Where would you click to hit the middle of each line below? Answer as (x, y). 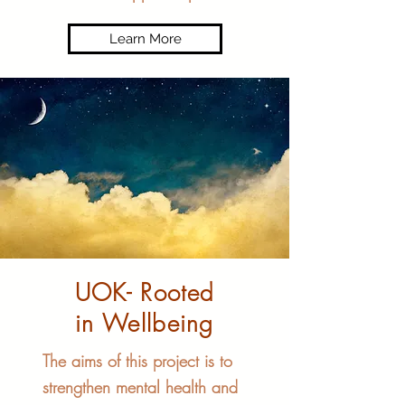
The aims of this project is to (137, 361)
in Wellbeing (145, 324)
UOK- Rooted (145, 293)
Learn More (145, 39)
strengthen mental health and (140, 387)
